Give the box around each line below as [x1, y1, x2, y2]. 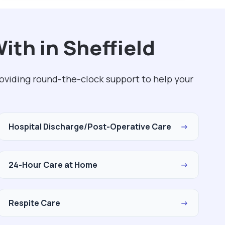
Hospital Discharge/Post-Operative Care [9, 121, 171, 132]
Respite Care [9, 197, 60, 208]
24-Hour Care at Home [9, 159, 97, 170]
